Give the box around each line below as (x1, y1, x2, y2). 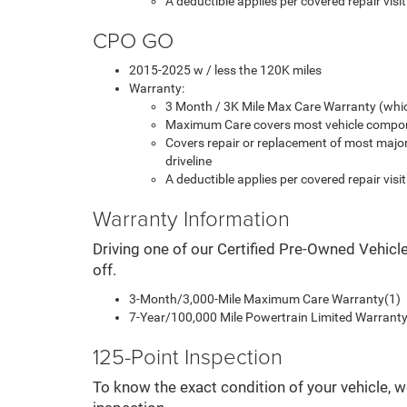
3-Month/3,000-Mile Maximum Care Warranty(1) (129, 292, 401, 306)
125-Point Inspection (93, 341, 283, 371)
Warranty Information (93, 203, 290, 233)
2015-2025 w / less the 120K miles (129, 63, 322, 77)
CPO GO (93, 25, 174, 55)
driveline (165, 154, 212, 168)
